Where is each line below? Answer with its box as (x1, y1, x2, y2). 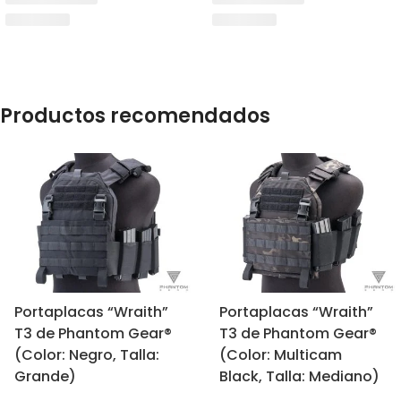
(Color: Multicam (218, 344, 342, 365)
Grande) (13, 365, 76, 387)
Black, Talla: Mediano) (218, 365, 380, 387)
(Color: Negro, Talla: (13, 344, 159, 365)
